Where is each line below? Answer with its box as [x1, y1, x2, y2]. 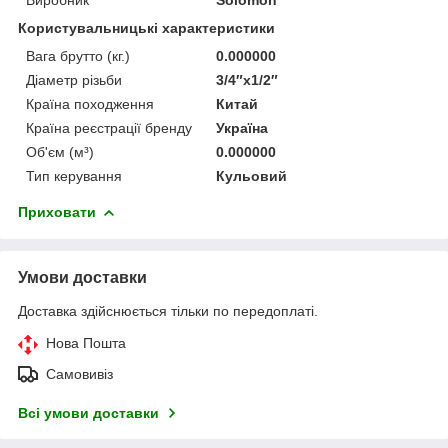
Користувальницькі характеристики [18, 19, 275, 36]
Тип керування [26, 167, 122, 184]
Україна [216, 119, 269, 136]
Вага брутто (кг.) [26, 47, 130, 64]
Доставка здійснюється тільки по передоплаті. [18, 302, 318, 319]
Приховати [18, 203, 96, 220]
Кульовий [216, 167, 288, 184]
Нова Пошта [46, 334, 126, 351]
